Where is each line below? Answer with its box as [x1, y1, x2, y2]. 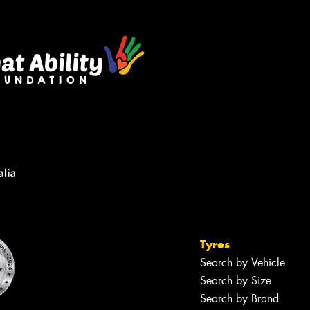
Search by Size [200, 273, 271, 288]
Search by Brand [200, 291, 279, 306]
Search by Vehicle [200, 255, 285, 270]
